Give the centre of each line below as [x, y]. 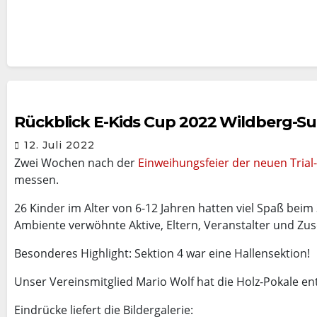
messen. [36, 180]
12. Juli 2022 [59, 145]
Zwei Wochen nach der [76, 163]
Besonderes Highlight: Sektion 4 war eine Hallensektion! [162, 253]
